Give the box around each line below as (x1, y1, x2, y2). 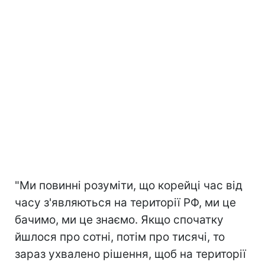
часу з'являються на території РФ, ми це (15, 195, 236, 209)
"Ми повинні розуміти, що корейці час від (15, 178, 243, 192)
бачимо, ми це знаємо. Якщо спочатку (15, 212, 224, 227)
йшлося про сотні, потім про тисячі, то (15, 230, 225, 244)
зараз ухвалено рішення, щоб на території (15, 247, 246, 261)
